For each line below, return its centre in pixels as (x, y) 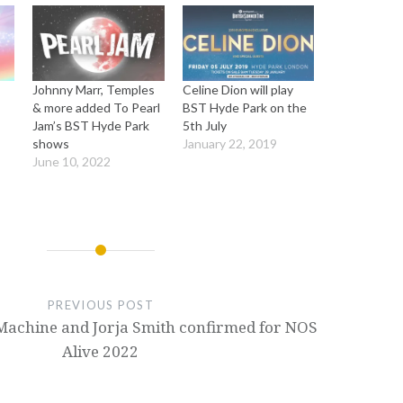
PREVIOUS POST (101, 304)
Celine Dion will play (237, 89)
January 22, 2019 (229, 143)
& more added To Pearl (97, 107)
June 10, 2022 (72, 161)
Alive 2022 (101, 351)
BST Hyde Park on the (244, 107)
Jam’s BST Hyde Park (91, 125)
